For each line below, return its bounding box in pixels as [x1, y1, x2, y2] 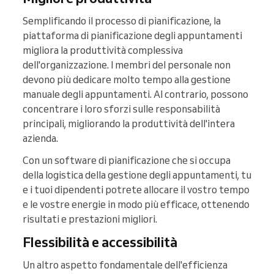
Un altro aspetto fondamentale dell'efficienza [23, 259, 228, 272]
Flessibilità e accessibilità [23, 234, 177, 251]
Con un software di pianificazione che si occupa [23, 154, 231, 167]
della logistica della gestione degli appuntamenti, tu [23, 169, 251, 182]
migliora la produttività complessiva [23, 44, 183, 57]
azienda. [23, 132, 58, 145]
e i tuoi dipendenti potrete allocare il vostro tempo [23, 183, 250, 196]
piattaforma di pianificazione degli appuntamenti [23, 29, 242, 42]
